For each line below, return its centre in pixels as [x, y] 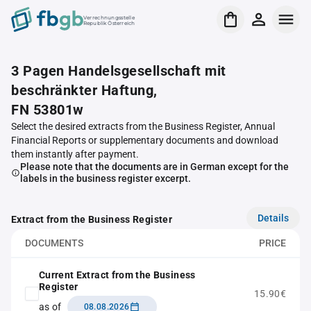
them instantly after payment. [75, 154]
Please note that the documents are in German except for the [154, 167]
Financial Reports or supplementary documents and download [145, 140]
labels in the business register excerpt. [105, 178]
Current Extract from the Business [117, 275]
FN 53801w [48, 110]
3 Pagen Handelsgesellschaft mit [119, 71]
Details [273, 218]
